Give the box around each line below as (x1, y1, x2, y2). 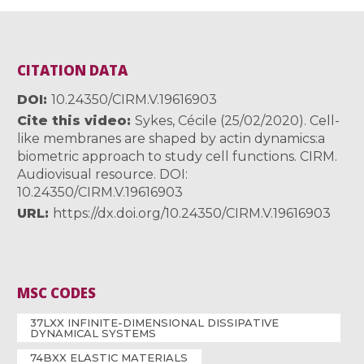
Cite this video (17, 113, 128, 129)
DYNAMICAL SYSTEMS (30, 326, 157, 340)
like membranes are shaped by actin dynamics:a (17, 131, 326, 147)
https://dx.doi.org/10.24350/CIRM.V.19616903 (53, 206, 331, 222)
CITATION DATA (17, 61, 128, 80)
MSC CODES (17, 284, 97, 303)
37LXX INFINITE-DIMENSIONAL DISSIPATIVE (30, 315, 279, 329)
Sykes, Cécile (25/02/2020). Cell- (135, 113, 340, 129)
